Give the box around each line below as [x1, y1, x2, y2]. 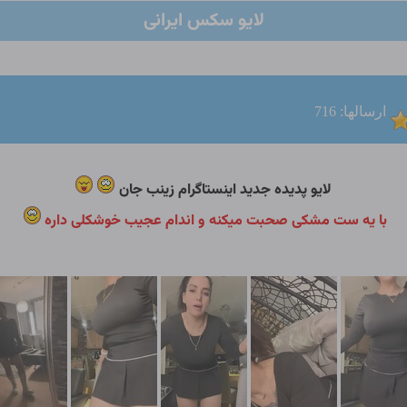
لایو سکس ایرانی [143, 6, 264, 35]
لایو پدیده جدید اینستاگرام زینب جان [119, 179, 332, 202]
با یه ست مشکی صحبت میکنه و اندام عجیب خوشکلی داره [45, 210, 387, 233]
